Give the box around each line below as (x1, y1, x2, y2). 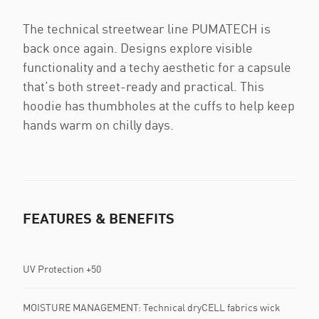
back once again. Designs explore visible (23, 40, 253, 56)
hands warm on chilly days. (23, 117, 174, 132)
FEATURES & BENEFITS (23, 209, 174, 226)
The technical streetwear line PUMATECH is (23, 21, 271, 36)
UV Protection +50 (23, 262, 101, 275)
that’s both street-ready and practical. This (23, 78, 264, 94)
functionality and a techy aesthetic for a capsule (23, 59, 291, 75)
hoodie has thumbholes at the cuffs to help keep (23, 98, 295, 113)
